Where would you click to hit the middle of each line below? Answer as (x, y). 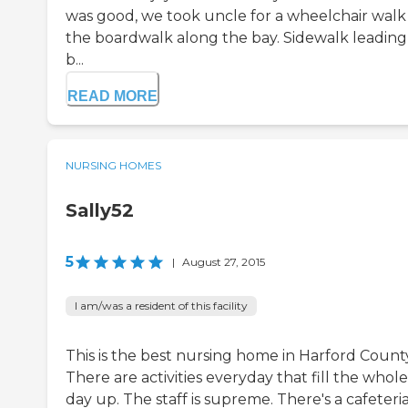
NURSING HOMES (113, 166)
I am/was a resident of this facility (161, 306)
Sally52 (100, 211)
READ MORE (112, 97)
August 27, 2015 (224, 262)
